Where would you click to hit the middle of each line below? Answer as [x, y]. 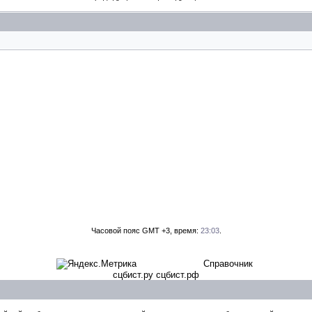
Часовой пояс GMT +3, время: [146, 231]
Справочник [228, 264]
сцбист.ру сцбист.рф [156, 275]
